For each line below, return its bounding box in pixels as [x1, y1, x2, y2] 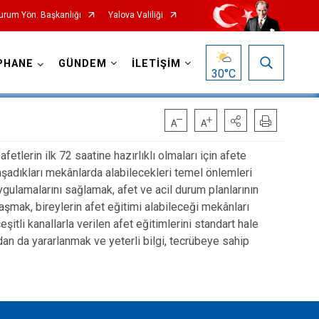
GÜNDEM [58, 58, 107, 70]
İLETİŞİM [131, 58, 181, 70]
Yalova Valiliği [108, 10, 163, 20]
